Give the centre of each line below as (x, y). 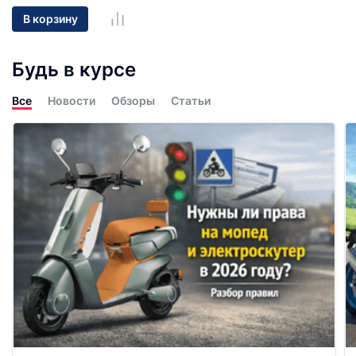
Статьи (191, 100)
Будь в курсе (74, 69)
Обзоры (133, 100)
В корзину (50, 19)
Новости (72, 100)
